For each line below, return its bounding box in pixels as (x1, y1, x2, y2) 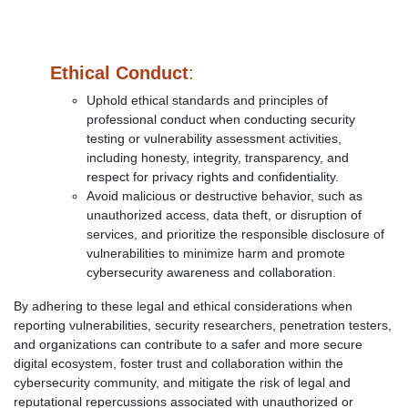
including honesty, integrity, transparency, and (87, 150, 349, 165)
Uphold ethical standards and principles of (87, 93, 328, 107)
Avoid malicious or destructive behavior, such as (87, 189, 362, 203)
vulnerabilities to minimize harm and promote (87, 246, 345, 260)
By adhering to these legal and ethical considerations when (14, 299, 352, 313)
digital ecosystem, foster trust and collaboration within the (14, 356, 343, 371)
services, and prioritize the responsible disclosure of (87, 227, 384, 241)
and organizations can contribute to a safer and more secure (14, 337, 362, 352)
